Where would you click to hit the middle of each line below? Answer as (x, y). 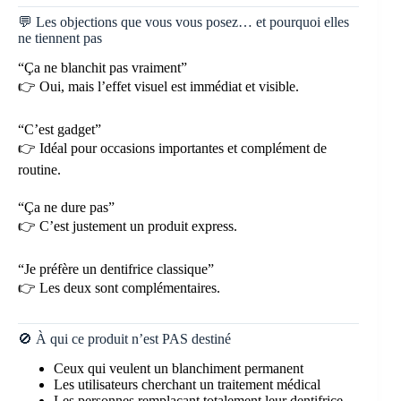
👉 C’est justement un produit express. (128, 226)
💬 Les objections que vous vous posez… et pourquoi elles (183, 22)
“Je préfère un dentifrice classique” (116, 269)
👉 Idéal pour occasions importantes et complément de (172, 149)
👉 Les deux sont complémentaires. (119, 288)
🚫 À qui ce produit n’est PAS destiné (124, 339)
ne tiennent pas (60, 38)
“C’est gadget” (60, 130)
